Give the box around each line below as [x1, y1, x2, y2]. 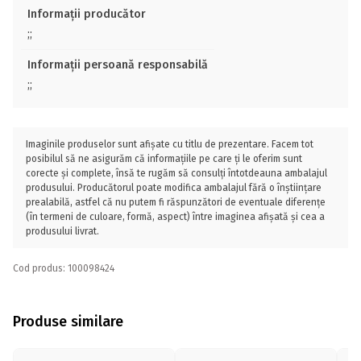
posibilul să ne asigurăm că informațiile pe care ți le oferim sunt [26, 153, 302, 164]
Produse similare [13, 312, 123, 330]
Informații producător [27, 7, 146, 21]
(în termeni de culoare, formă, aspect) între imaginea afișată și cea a [26, 211, 325, 222]
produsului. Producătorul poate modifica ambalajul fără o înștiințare [26, 182, 322, 193]
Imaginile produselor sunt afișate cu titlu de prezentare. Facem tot [26, 139, 313, 150]
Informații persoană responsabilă [27, 58, 208, 72]
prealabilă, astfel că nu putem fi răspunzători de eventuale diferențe [26, 197, 326, 208]
